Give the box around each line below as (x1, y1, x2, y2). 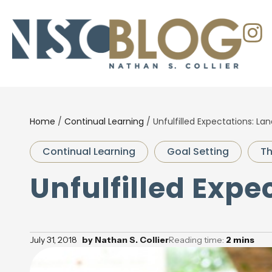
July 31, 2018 (29, 234, 77, 245)
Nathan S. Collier (92, 234, 169, 245)
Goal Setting (166, 144, 229, 158)
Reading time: (168, 234, 226, 245)
